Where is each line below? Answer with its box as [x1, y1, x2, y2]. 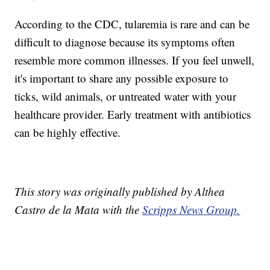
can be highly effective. [14, 124, 121, 140]
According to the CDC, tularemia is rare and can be [14, 16, 250, 31]
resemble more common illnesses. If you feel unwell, [14, 52, 255, 67]
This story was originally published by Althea [14, 183, 225, 199]
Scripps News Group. [142, 201, 240, 217]
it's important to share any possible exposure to [14, 70, 229, 86]
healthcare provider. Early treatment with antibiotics [14, 106, 251, 122]
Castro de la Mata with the [14, 201, 143, 217]
